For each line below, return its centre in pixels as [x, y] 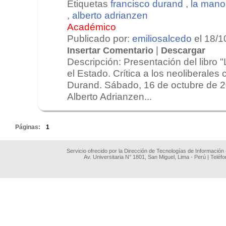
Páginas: [29, 127]
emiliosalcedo [162, 38]
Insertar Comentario [110, 50]
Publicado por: [100, 38]
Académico [92, 26]
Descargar [183, 50]
